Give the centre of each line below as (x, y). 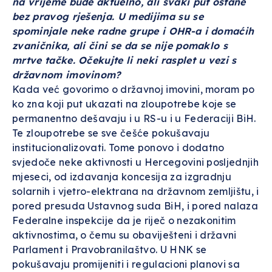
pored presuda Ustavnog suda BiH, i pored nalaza (135, 206)
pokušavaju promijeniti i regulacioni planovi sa (126, 264)
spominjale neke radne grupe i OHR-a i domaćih (133, 31)
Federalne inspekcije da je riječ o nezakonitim (124, 220)
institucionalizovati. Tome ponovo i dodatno (118, 148)
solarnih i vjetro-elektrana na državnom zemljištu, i (136, 191)
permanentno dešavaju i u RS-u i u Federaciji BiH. (134, 118)
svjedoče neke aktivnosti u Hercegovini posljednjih (136, 162)
